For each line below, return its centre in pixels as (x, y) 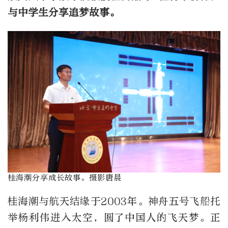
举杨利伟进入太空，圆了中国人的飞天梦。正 (114, 217)
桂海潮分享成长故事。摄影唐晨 (65, 178)
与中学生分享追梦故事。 (64, 12)
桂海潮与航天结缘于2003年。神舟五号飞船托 (114, 201)
